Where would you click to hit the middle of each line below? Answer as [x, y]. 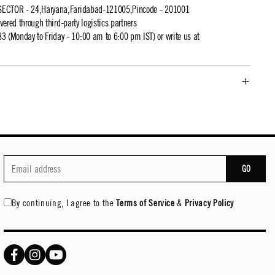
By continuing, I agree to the [63, 203]
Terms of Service [145, 203]
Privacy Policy [209, 203]
